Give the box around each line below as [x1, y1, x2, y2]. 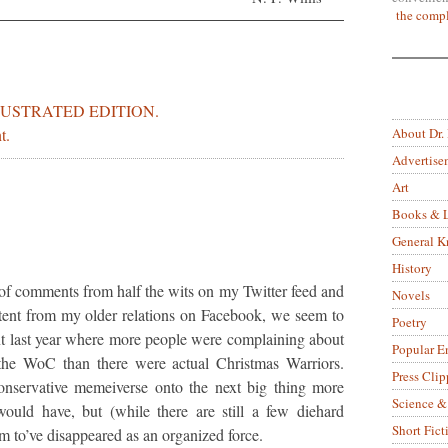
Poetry [392, 312, 427, 331]
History [392, 258, 432, 277]
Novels [392, 285, 430, 304]
